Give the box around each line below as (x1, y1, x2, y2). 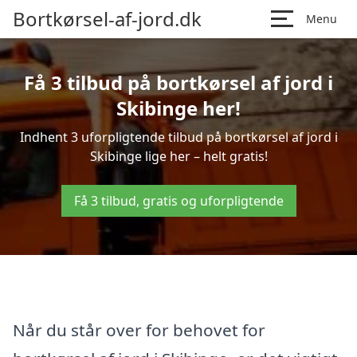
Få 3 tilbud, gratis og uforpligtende (73, 192, 284, 210)
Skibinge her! (116, 95, 241, 121)
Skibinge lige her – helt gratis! (89, 147, 268, 165)
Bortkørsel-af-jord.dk (13, 6, 202, 32)
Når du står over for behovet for (13, 318, 265, 341)
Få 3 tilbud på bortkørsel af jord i (24, 69, 333, 96)
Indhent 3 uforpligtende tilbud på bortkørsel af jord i (19, 128, 338, 146)
